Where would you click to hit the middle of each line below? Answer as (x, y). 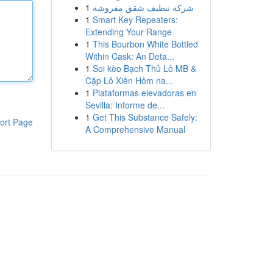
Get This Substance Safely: (145, 117)
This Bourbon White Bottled (145, 44)
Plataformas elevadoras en (144, 93)
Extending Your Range (128, 32)
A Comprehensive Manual (135, 129)
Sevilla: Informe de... (125, 105)
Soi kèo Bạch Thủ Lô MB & (144, 68)
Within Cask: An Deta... (129, 56)
